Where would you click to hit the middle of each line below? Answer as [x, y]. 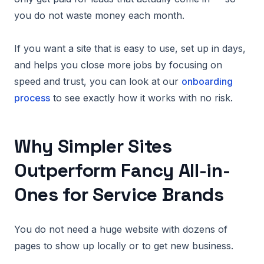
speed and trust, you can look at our [98, 81]
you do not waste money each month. [99, 15]
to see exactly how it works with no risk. [141, 98]
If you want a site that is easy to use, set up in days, [130, 48]
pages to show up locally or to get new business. [124, 246]
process [32, 98]
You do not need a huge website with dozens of [121, 229]
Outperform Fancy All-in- [122, 170]
